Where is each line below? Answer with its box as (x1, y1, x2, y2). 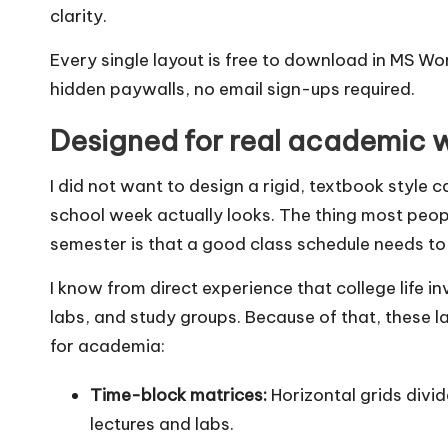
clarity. (50, 5, 107, 27)
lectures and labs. (90, 413, 234, 435)
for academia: (50, 335, 165, 357)
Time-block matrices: (90, 384, 267, 406)
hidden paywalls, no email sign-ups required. (50, 78, 415, 100)
